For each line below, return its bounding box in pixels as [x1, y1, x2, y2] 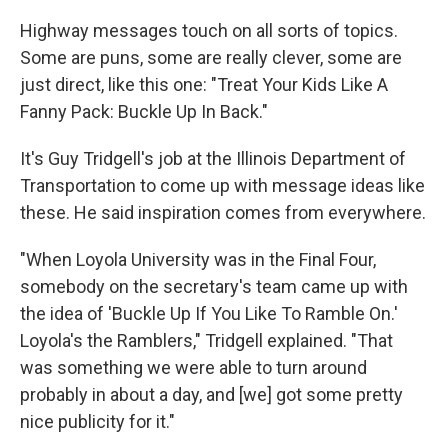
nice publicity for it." [20, 411, 175, 432]
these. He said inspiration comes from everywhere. [20, 202, 426, 223]
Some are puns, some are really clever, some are [20, 47, 402, 68]
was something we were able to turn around [20, 357, 367, 378]
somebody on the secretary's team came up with [20, 276, 408, 297]
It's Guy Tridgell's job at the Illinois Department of [20, 148, 406, 169]
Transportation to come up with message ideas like [20, 175, 425, 196]
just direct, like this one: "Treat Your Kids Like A [20, 74, 388, 95]
